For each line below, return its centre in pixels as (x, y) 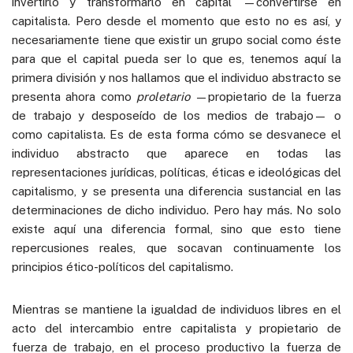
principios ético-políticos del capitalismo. (123, 266)
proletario (163, 96)
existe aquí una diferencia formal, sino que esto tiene (176, 229)
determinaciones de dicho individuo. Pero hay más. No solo (176, 210)
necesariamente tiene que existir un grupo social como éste (176, 39)
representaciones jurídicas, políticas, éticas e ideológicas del (176, 172)
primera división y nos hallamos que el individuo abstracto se (176, 77)
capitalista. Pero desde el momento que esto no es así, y (176, 20)
